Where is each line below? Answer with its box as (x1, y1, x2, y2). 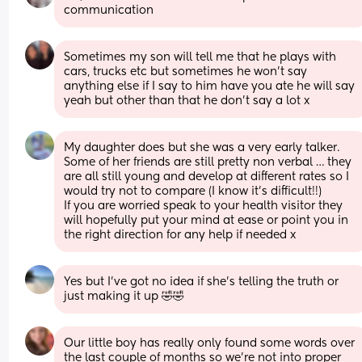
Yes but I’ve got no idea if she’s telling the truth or (64, 276, 339, 288)
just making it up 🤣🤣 (64, 290, 185, 302)
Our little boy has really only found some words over (64, 337, 356, 349)
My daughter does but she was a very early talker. (64, 141, 340, 154)
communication (64, 4, 154, 16)
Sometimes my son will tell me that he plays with (64, 51, 337, 63)
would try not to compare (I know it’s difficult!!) (64, 185, 326, 197)
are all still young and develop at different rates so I (64, 170, 350, 183)
